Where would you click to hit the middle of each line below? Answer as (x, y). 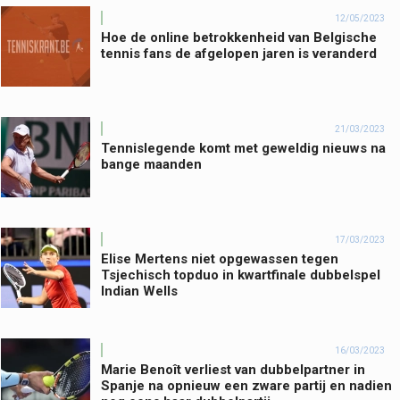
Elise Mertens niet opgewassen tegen (220, 259)
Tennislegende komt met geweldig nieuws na (243, 149)
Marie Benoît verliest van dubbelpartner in (233, 370)
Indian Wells (139, 292)
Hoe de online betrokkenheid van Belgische (239, 38)
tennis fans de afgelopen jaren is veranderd (239, 54)
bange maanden (151, 165)
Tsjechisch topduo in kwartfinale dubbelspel (241, 275)
